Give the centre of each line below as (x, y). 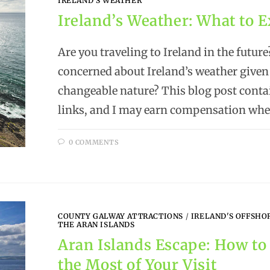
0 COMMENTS (94, 143)
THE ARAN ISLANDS (96, 224)
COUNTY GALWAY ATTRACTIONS (121, 216)
